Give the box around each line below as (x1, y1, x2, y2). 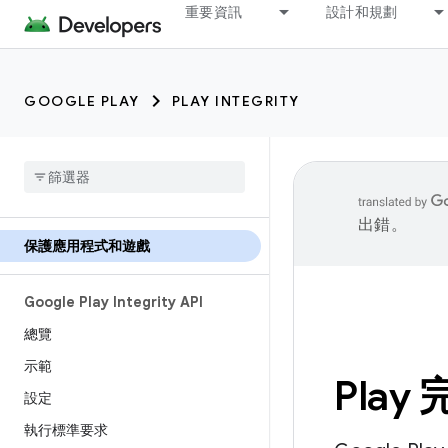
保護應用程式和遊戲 (24, 237, 150, 255)
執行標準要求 (24, 421, 108, 439)
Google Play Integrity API (24, 293, 203, 311)
